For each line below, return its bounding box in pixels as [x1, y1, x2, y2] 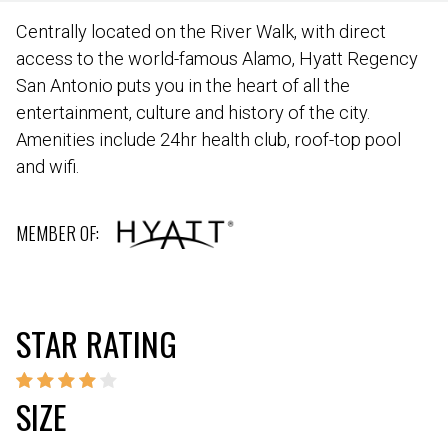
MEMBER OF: [16, 219, 99, 246]
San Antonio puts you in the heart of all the [16, 74, 350, 96]
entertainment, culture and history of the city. [16, 101, 370, 123]
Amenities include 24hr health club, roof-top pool [16, 128, 401, 150]
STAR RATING [16, 318, 177, 368]
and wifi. [16, 155, 79, 177]
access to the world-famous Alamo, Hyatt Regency [16, 47, 418, 69]
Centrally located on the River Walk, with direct [16, 20, 386, 42]
